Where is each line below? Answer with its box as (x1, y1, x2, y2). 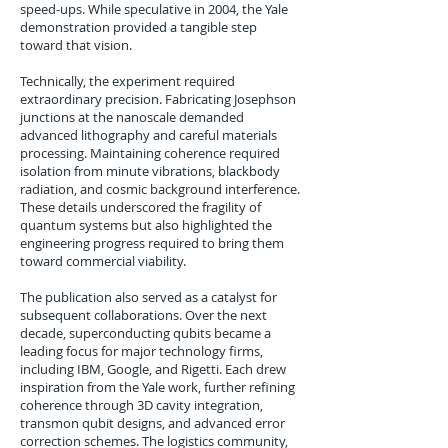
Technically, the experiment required (20, 72, 235, 90)
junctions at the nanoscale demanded (20, 108, 244, 126)
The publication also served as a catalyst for (20, 288, 277, 306)
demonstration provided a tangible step (20, 18, 257, 36)
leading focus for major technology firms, (20, 342, 263, 360)
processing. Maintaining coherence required (20, 144, 280, 162)
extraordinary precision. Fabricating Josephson (20, 90, 296, 108)
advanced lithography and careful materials (20, 126, 277, 144)
